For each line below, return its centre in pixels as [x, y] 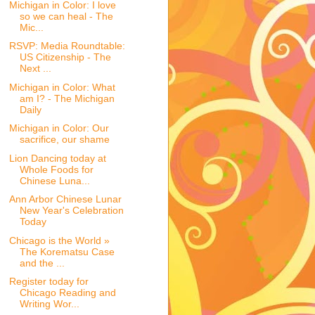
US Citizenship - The [65, 57]
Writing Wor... [49, 304]
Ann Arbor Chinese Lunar [65, 199]
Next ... [35, 69]
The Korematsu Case [67, 251]
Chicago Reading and [67, 293]
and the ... [42, 263]
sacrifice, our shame [64, 140]
